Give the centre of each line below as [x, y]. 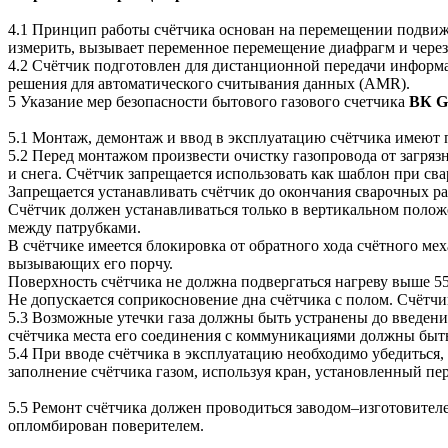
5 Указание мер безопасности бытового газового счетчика [208, 102]
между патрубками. [76, 228]
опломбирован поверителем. [108, 426]
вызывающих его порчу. [92, 264]
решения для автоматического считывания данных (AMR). [211, 84]
